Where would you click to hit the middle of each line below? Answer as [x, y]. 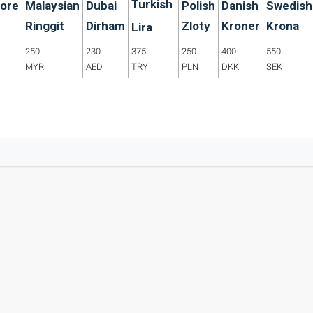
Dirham [105, 26]
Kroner [241, 26]
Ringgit [45, 26]
